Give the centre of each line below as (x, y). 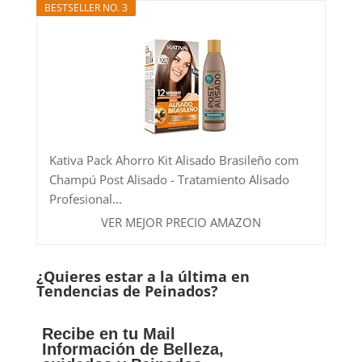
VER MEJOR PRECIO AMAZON (181, 222)
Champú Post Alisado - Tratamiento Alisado (169, 179)
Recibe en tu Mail (109, 333)
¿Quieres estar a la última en (143, 276)
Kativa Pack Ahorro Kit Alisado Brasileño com (174, 160)
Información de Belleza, (133, 349)
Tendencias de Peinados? (127, 290)
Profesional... (85, 198)
